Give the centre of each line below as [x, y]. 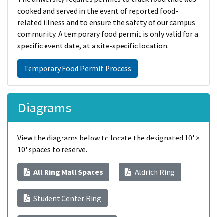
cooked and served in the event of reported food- [98, 10]
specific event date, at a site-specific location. [93, 45]
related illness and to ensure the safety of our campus [106, 22]
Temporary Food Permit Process [77, 68]
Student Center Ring [67, 198]
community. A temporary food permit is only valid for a [108, 34]
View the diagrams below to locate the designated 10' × [108, 137]
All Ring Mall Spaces [68, 172]
